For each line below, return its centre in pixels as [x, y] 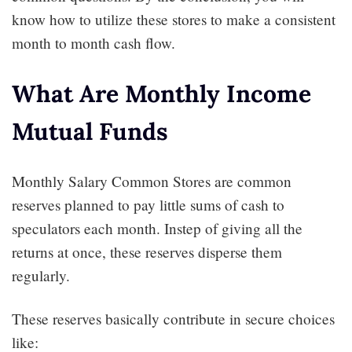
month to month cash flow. [93, 42]
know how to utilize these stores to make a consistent [174, 19]
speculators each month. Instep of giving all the [157, 228]
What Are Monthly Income [161, 93]
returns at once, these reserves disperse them [147, 251]
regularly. [41, 275]
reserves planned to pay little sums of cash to [148, 204]
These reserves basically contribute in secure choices [173, 318]
